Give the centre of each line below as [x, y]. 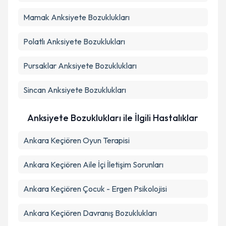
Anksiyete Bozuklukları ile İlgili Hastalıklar [113, 118]
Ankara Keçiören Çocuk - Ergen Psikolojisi [95, 189]
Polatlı [34, 41]
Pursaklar [40, 66]
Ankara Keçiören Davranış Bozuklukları [90, 213]
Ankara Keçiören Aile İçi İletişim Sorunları [93, 164]
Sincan [35, 90]
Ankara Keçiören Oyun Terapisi [76, 140]
